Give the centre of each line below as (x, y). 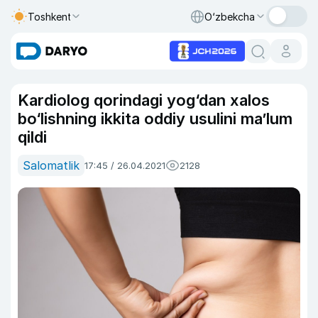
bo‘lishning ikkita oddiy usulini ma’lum (155, 119)
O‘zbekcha (230, 16)
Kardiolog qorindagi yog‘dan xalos (144, 100)
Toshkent (50, 16)
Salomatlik (51, 165)
